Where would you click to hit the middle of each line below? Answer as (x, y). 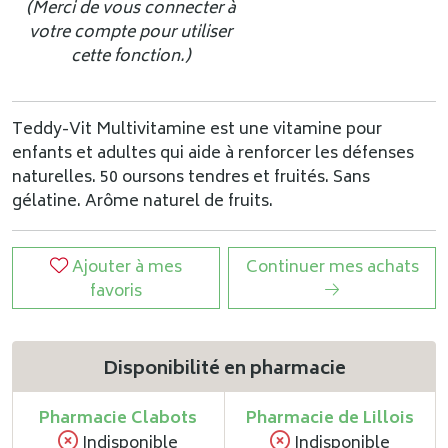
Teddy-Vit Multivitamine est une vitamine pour (197, 130)
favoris (116, 292)
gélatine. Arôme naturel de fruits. (142, 202)
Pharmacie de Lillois (329, 419)
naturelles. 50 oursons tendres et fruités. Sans (191, 178)
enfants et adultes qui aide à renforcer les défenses (213, 154)
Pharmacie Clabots (118, 419)
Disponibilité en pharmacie (224, 370)
